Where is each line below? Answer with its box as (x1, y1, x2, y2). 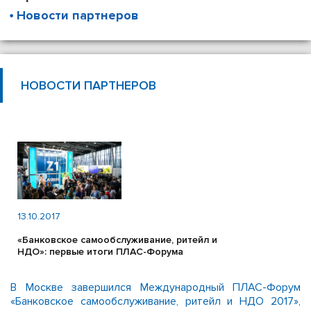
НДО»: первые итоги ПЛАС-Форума (17, 246, 183, 258)
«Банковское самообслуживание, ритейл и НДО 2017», (10, 294, 301, 308)
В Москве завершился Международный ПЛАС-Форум (10, 280, 301, 294)
